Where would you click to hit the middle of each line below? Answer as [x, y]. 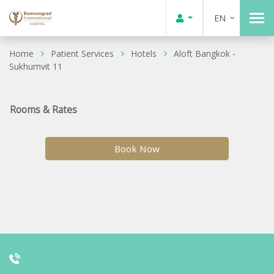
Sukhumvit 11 [36, 66]
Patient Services [82, 53]
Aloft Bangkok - [205, 53]
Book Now [137, 149]
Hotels [144, 53]
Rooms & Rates [43, 110]
